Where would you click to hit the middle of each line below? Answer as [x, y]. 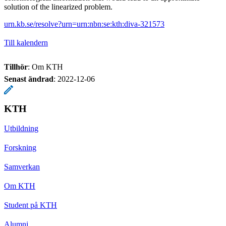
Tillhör [16, 67]
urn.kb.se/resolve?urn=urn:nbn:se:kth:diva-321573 [84, 24]
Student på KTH [31, 205]
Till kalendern [26, 42]
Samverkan [22, 166]
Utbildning [21, 128]
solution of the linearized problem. [58, 7]
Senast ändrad [29, 79]
